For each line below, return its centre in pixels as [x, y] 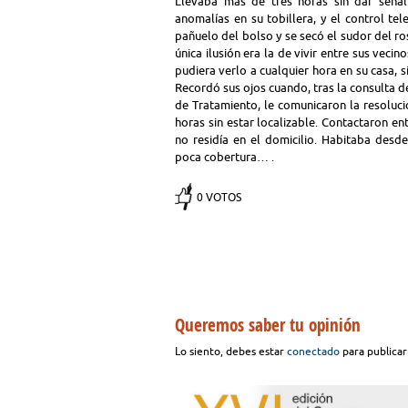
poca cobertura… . [224, 157]
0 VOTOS [219, 197]
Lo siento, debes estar [231, 351]
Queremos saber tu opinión [268, 325]
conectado [313, 351]
